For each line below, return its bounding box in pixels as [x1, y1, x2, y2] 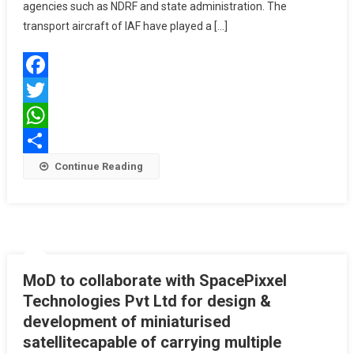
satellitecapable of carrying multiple [22, 333, 281, 352]
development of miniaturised [22, 312, 231, 331]
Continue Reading [54, 160, 143, 172]
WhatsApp [22, 134, 75, 147]
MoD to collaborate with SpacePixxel [22, 271, 287, 290]
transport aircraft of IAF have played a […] [22, 20, 228, 32]
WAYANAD [268, 17, 318, 28]
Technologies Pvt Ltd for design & [22, 292, 271, 311]
